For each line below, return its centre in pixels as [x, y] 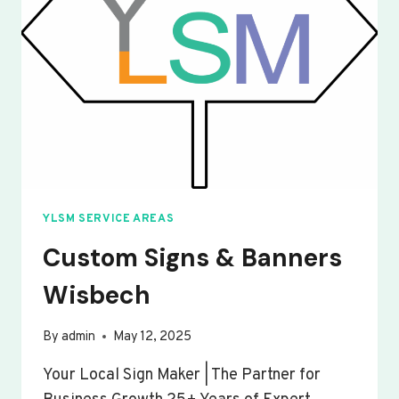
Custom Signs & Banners [192, 257]
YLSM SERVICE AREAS [109, 219]
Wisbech [97, 295]
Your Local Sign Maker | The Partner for [182, 375]
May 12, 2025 [153, 337]
